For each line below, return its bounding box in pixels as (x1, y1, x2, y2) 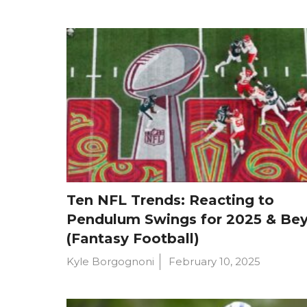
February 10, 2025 (169, 254, 261, 268)
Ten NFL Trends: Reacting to (66, 191, 275, 208)
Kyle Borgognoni (66, 254, 155, 268)
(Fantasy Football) (66, 230, 200, 247)
